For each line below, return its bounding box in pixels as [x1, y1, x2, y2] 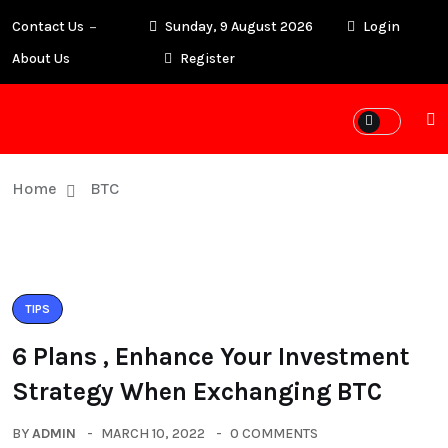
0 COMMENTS [230, 425, 318, 442]
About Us [12, 50, 70, 67]
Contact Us [12, 18, 84, 35]
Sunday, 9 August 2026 [161, 18, 313, 35]
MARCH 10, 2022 [101, 425, 205, 442]
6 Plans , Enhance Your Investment [12, 342, 410, 371]
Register [176, 50, 235, 67]
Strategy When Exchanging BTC [12, 377, 382, 406]
